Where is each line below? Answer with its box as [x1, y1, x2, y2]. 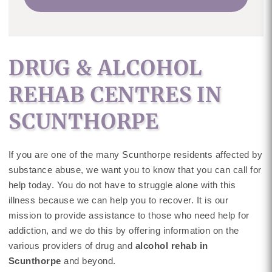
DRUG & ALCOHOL [8, 55, 203, 81]
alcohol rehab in [135, 240, 208, 251]
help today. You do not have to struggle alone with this [8, 180, 236, 190]
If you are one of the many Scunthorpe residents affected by [8, 149, 263, 160]
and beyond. [61, 256, 116, 266]
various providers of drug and [8, 240, 135, 251]
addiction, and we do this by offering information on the [8, 225, 239, 236]
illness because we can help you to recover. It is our [8, 195, 229, 205]
